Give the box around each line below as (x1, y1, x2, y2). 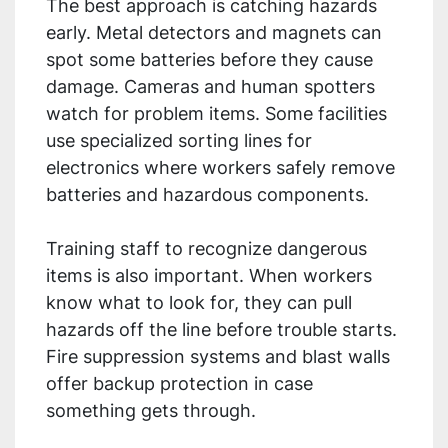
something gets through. (46, 400, 256, 422)
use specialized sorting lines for (46, 130, 312, 152)
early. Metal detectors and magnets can (46, 22, 382, 44)
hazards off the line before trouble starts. (46, 319, 397, 341)
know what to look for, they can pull (46, 292, 352, 314)
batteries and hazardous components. (46, 184, 374, 206)
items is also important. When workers (46, 265, 372, 287)
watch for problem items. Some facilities (46, 103, 387, 125)
